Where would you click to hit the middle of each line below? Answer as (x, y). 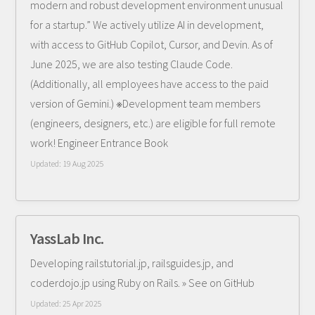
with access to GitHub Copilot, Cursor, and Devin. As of (152, 44)
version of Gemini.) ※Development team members (146, 103)
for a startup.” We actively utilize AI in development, (147, 25)
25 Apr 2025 (83, 303)
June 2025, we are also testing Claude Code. (132, 64)
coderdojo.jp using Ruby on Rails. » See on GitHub (143, 283)
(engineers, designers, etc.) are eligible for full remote (153, 123)
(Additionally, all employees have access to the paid (150, 84)
